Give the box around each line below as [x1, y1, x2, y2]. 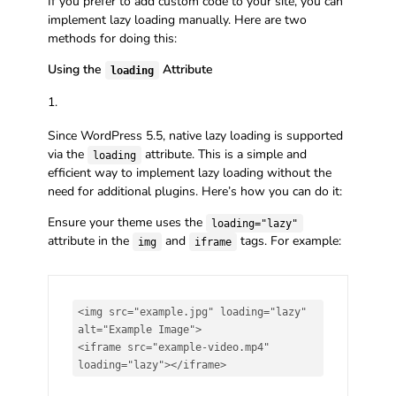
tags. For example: [236, 232, 341, 250]
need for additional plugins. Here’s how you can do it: [47, 183, 342, 201]
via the [47, 146, 88, 164]
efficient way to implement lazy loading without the [47, 164, 331, 182]
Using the [47, 61, 105, 79]
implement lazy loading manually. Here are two [47, 11, 307, 29]
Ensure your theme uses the [47, 214, 206, 232]
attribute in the [47, 232, 133, 250]
